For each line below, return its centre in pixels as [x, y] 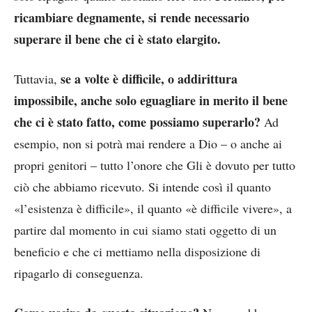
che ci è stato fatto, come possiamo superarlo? [137, 122]
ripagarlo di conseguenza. [79, 273]
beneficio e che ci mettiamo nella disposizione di [137, 251]
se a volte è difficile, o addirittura [149, 78]
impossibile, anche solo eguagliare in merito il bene [151, 100]
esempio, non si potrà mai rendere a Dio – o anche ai [148, 143]
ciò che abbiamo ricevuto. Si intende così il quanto [142, 186]
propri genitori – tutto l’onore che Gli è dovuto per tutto [155, 165]
